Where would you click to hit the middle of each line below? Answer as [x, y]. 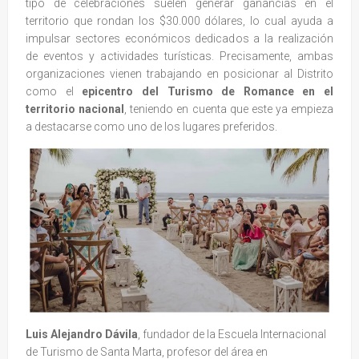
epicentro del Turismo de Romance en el [208, 91]
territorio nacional [75, 109]
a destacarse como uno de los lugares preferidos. [153, 126]
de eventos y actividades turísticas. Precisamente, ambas [179, 56]
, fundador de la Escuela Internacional [232, 335]
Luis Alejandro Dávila [82, 335]
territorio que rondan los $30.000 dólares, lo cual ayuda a [179, 20]
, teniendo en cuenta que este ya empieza [229, 109]
